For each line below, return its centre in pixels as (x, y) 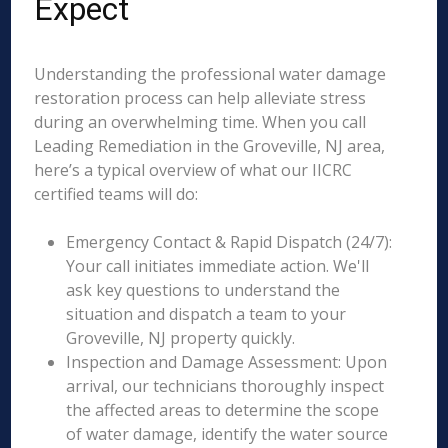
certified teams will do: (116, 194)
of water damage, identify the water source (227, 434)
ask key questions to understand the (203, 290)
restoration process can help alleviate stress (200, 98)
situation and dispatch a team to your (206, 314)
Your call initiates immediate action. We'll (218, 266)
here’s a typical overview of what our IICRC (193, 170)
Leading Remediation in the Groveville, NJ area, (210, 146)
